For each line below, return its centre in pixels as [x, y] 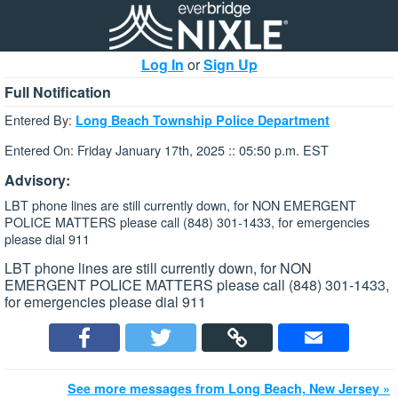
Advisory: [37, 179]
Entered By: [40, 119]
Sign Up [230, 64]
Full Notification [58, 92]
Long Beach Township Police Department [203, 120]
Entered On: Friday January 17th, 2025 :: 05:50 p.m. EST [167, 150]
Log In [162, 64]
